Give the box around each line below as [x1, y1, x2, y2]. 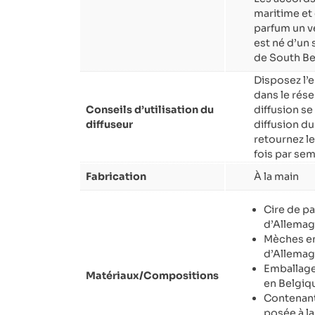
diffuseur [86, 118, 133, 131]
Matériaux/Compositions [86, 269, 219, 283]
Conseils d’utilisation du [86, 103, 214, 117]
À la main [254, 170, 299, 184]
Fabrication [86, 170, 146, 184]
